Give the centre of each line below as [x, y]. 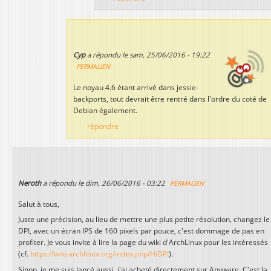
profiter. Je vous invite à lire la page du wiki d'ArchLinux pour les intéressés [143, 243]
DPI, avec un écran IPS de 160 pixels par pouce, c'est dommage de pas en [141, 231]
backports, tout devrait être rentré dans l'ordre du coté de [170, 99]
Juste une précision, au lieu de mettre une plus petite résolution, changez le [144, 220]
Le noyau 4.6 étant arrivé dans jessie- [136, 87]
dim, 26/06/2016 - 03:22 [125, 183]
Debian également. [105, 110]
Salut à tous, [39, 204]
